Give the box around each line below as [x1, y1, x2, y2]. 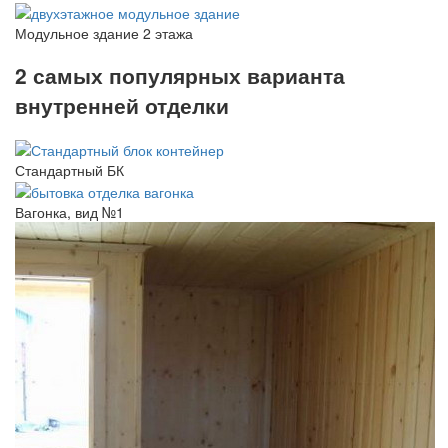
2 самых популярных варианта [15, 60, 345, 91]
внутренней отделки [15, 90, 229, 121]
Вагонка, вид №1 [15, 202, 124, 223]
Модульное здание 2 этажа [15, 22, 193, 43]
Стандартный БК [15, 160, 124, 181]
